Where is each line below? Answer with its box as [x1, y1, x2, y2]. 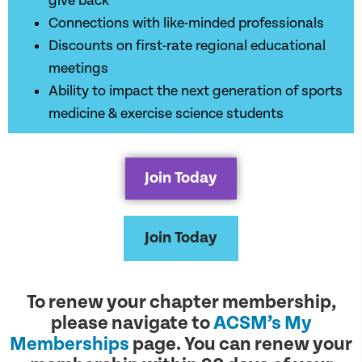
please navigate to [50, 311, 213, 335]
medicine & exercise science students [48, 104, 284, 122]
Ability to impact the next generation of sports [48, 82, 343, 99]
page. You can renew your [129, 332, 352, 356]
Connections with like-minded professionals [48, 14, 324, 32]
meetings [48, 59, 108, 77]
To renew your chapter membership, [26, 290, 336, 314]
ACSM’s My [213, 311, 312, 335]
